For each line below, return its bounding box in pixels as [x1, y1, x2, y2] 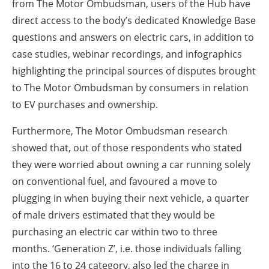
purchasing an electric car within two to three [12, 225, 217, 239]
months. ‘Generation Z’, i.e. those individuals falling [12, 242, 241, 256]
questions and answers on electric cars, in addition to [12, 31, 254, 44]
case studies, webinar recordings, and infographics [12, 47, 242, 61]
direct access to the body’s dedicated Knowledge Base [12, 14, 256, 28]
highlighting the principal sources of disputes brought [12, 64, 256, 78]
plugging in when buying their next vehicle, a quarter [12, 192, 249, 205]
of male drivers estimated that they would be [12, 208, 215, 222]
